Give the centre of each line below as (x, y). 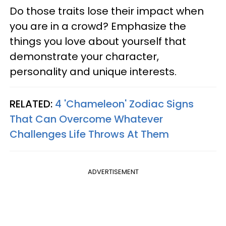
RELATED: (32, 104)
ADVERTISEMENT (113, 172)
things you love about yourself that (98, 41)
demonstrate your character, (84, 56)
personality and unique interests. (93, 72)
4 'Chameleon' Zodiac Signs (124, 104)
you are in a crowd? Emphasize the (98, 26)
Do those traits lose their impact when (107, 11)
